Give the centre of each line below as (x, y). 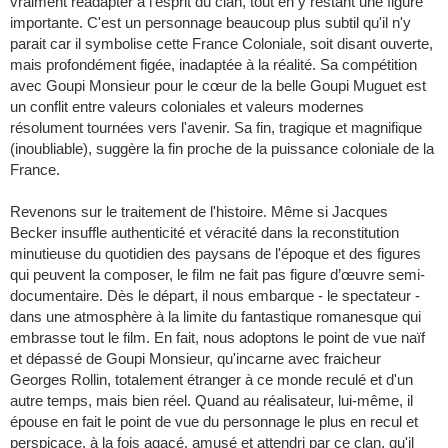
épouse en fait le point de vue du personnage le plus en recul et (214, 422)
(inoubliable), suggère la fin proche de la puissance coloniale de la (222, 149)
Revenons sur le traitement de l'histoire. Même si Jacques (199, 212)
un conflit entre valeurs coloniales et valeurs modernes (187, 107)
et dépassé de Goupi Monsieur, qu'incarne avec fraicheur (195, 359)
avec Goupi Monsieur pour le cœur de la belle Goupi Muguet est (218, 86)
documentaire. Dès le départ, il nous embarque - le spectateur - (215, 296)
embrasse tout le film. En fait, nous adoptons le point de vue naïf (217, 338)
